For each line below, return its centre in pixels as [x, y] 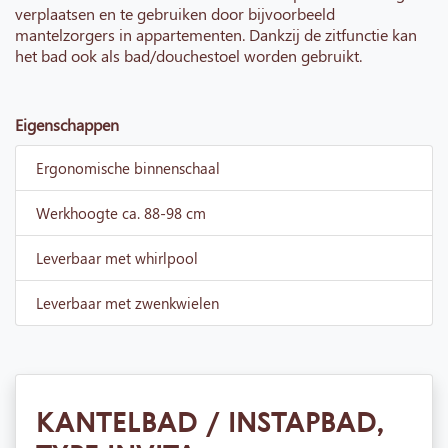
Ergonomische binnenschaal [128, 168]
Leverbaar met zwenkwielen [127, 303]
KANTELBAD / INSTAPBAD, [210, 422]
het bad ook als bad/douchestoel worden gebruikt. [188, 56]
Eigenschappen [67, 125]
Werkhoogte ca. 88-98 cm [121, 213]
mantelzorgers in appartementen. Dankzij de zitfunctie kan [216, 35]
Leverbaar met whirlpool [117, 258]
